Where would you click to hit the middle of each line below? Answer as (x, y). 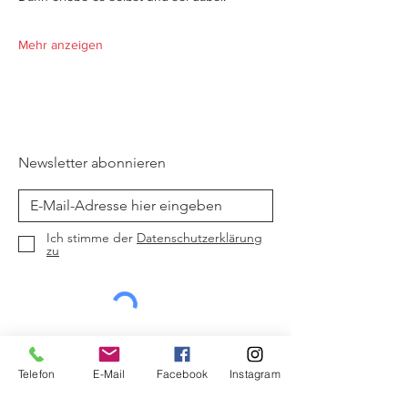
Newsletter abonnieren (92, 163)
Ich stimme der (90, 238)
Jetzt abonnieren (146, 349)
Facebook (182, 373)
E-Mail (109, 373)
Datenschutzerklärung (199, 238)
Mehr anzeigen (61, 45)
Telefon (36, 373)
